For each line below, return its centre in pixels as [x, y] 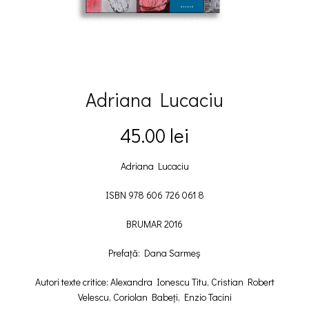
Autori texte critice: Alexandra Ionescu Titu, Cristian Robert [154, 282]
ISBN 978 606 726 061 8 [154, 195]
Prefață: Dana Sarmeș [154, 253]
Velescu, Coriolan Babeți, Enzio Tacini [154, 297]
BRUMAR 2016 [154, 224]
